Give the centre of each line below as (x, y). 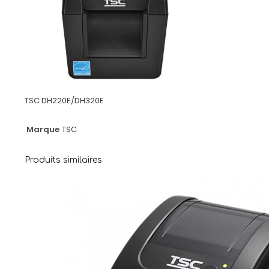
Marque (43, 129)
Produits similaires (63, 160)
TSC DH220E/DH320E (64, 100)
